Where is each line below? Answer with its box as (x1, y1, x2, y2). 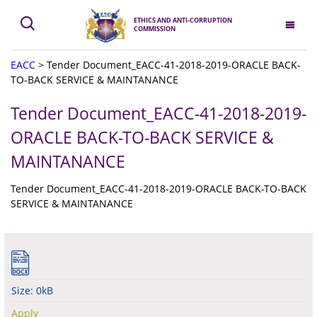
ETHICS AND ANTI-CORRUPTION (134, 16, 232, 25)
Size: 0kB (11, 284, 53, 297)
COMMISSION (134, 24, 175, 33)
